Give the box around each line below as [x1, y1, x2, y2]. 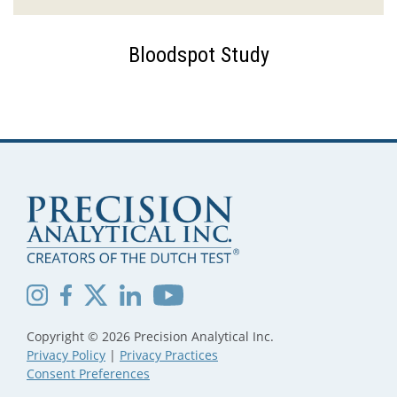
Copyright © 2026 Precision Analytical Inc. [27, 328, 274, 346]
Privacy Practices [120, 346, 218, 364]
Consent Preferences [27, 365, 150, 383]
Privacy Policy [27, 346, 105, 364]
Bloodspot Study [128, 43, 269, 68]
